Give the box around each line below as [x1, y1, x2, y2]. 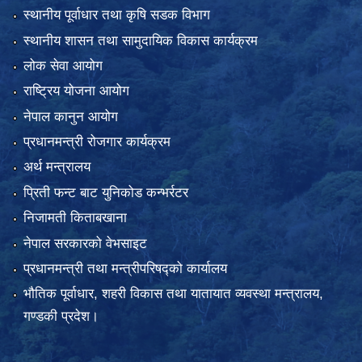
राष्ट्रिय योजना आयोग [23, 83, 129, 99]
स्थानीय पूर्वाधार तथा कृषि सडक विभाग [23, 7, 210, 23]
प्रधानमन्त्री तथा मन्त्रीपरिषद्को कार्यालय [23, 261, 227, 277]
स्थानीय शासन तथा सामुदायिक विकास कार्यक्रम [23, 32, 258, 48]
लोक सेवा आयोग [23, 57, 103, 74]
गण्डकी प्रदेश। [23, 309, 99, 325]
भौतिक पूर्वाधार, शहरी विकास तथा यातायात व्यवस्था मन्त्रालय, [23, 286, 323, 302]
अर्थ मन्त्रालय [23, 159, 90, 175]
